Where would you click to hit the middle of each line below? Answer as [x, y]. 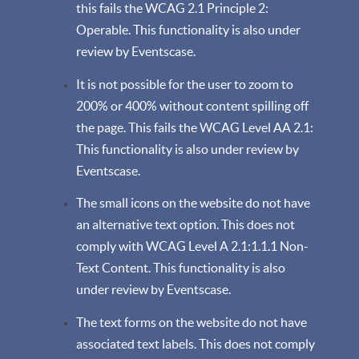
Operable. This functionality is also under [188, 30]
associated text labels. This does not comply [196, 343]
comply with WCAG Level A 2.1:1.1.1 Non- [192, 246]
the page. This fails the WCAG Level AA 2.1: [195, 127]
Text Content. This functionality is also [181, 268]
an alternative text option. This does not [186, 224]
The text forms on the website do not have [192, 322]
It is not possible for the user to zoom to [185, 84]
